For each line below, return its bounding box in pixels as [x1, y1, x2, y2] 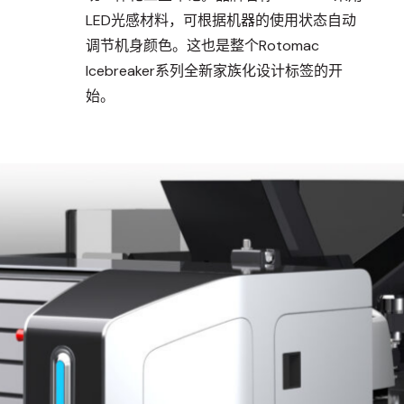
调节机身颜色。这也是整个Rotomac [85, 35, 319, 55]
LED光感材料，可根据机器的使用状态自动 [85, 10, 356, 30]
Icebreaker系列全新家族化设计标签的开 [85, 60, 343, 80]
